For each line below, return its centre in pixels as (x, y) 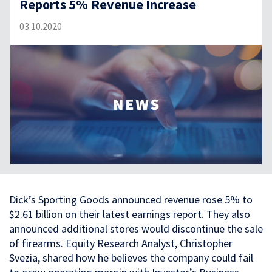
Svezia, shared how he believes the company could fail (131, 257)
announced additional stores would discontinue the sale (136, 228)
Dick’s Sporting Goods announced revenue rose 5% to (131, 199)
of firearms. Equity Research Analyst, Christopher (121, 243)
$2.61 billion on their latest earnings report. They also (130, 214)
